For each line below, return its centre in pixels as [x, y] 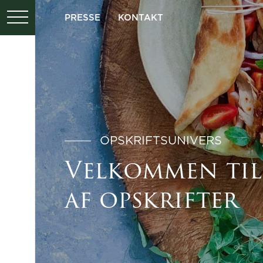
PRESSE [82, 18]
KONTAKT [141, 18]
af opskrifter [151, 202]
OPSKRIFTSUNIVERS [161, 141]
